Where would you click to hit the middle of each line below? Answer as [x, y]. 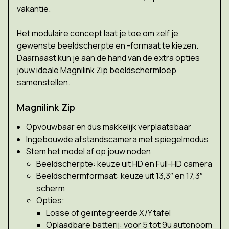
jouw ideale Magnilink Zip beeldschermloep [97, 70]
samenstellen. [43, 82]
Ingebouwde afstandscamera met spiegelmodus [118, 139]
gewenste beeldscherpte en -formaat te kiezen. [108, 45]
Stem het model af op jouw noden [89, 151]
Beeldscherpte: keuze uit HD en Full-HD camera [124, 163]
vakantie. [34, 8]
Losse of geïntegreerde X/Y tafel [108, 212]
